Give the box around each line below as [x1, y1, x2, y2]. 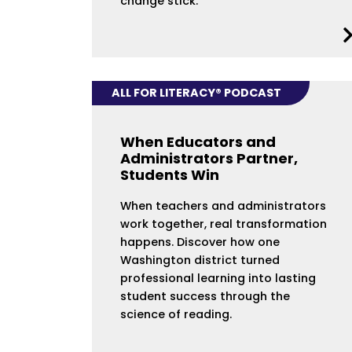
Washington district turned [120, 251, 280, 268]
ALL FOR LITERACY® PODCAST [112, 85, 282, 101]
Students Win [120, 164, 219, 185]
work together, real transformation [120, 215, 327, 232]
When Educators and [120, 131, 276, 152]
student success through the [120, 288, 290, 304]
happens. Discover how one [120, 233, 280, 250]
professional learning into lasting [120, 269, 316, 286]
